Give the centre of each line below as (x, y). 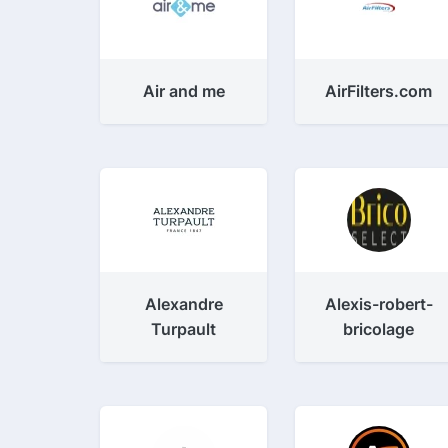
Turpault (184, 329)
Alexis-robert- (378, 304)
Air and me (183, 91)
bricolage (379, 329)
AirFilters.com (379, 91)
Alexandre (183, 304)
